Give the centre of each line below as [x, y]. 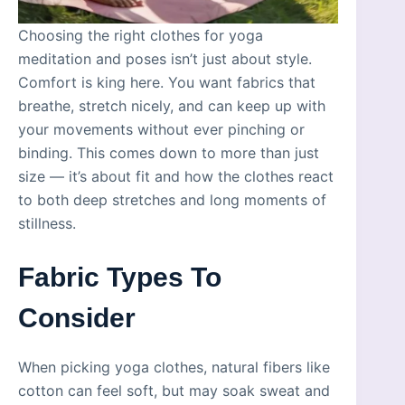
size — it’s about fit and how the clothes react [176, 176]
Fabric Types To [120, 277]
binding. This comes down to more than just [169, 152]
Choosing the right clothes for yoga [141, 35]
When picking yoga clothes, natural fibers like [174, 367]
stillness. [47, 223]
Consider [77, 317]
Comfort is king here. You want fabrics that [167, 82]
